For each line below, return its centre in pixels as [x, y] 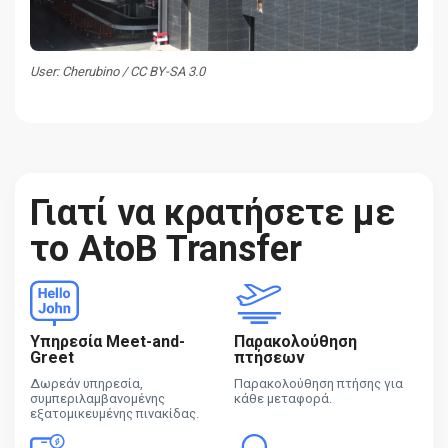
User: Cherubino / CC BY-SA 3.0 [117, 72]
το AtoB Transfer [166, 249]
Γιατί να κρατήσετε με [212, 213]
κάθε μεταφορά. [283, 399]
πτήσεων [269, 358]
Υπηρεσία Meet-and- [107, 342]
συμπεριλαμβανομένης [97, 399]
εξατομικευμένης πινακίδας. [114, 414]
